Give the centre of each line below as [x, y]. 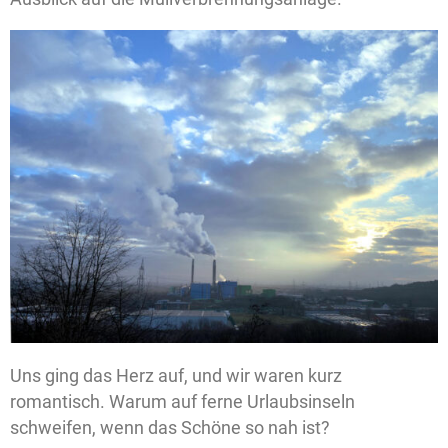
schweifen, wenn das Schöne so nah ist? [170, 428]
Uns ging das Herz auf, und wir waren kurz [176, 376]
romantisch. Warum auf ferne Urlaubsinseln [182, 402]
